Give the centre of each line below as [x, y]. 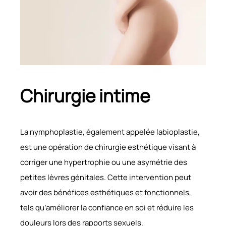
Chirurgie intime [85, 96]
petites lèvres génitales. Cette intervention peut [106, 177]
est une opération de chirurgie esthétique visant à [108, 147]
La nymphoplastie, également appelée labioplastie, [110, 132]
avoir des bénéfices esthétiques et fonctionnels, [106, 192]
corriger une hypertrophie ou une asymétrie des [104, 162]
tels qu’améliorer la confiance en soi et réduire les [107, 207]
